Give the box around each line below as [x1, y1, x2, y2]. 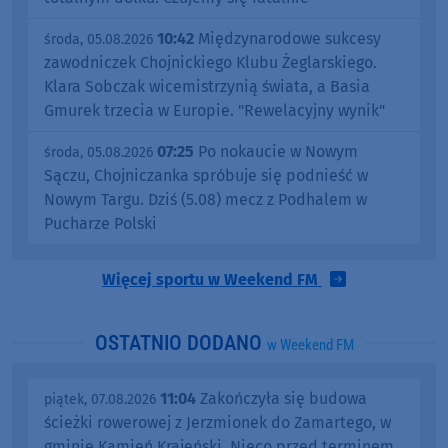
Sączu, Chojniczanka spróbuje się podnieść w [44, 165, 368, 185]
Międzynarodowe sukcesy [194, 28, 381, 48]
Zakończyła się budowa [196, 388, 367, 408]
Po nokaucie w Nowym [194, 141, 358, 161]
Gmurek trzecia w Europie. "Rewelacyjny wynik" [44, 100, 385, 120]
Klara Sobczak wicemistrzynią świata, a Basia [44, 76, 370, 96]
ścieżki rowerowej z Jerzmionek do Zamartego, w [44, 412, 391, 432]
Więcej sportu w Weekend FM [102, 269, 322, 289]
